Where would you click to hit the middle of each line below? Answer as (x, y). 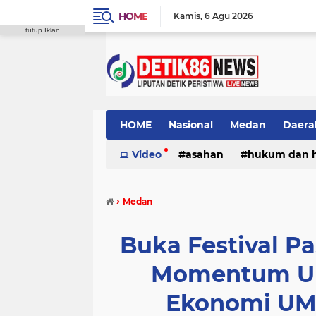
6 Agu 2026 (229, 16)
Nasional (191, 125)
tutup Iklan (42, 30)
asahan (205, 154)
